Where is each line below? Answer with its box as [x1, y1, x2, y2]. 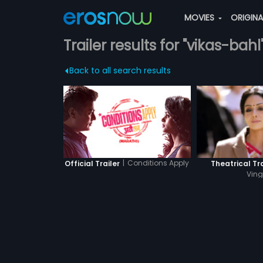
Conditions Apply [127, 158, 190, 168]
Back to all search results [69, 65, 171, 76]
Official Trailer [65, 158, 120, 168]
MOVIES [184, 12, 217, 23]
